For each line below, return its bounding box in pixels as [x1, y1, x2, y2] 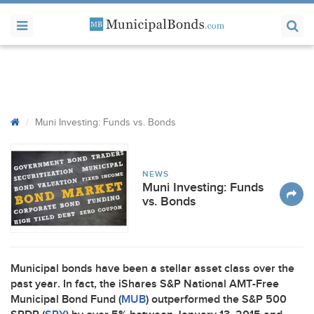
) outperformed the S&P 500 [146, 293, 287, 306]
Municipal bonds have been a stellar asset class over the [11, 262, 294, 275]
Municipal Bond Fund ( [11, 293, 121, 306]
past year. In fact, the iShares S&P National [11, 278, 229, 291]
